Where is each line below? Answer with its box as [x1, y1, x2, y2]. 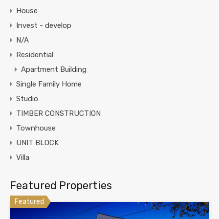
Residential [16, 50, 53, 60]
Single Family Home [16, 80, 82, 89]
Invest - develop [16, 21, 71, 30]
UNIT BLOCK [16, 138, 59, 148]
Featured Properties [10, 179, 112, 193]
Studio [16, 94, 38, 104]
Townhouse [16, 124, 56, 133]
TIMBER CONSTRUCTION [16, 109, 101, 118]
